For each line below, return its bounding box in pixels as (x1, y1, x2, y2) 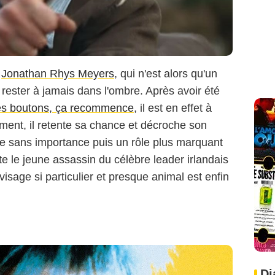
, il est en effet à (134, 102, 212, 115)
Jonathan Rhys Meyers (1, 68, 114, 80)
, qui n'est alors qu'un (114, 68, 217, 80)
